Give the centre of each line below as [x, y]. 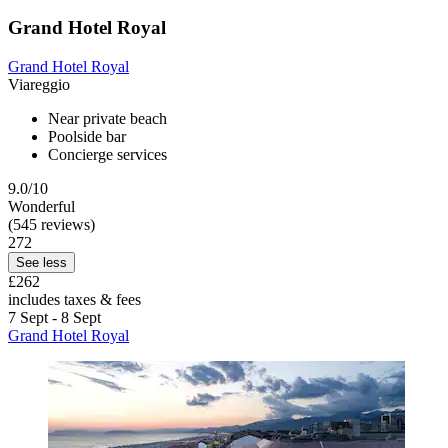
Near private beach [107, 118]
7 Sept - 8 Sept [54, 317]
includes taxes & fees [74, 299]
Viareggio [39, 84]
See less [41, 262]
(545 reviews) [51, 224]
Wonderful [41, 206]
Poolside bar [87, 136]
